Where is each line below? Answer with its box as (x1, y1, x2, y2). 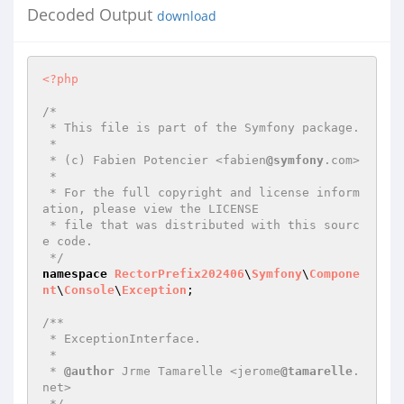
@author (64, 364, 115, 378)
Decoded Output (27, 4, 157, 25)
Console (64, 283, 115, 297)
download (157, 8, 216, 24)
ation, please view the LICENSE (42, 202, 259, 216)
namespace (42, 267, 107, 280)
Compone (309, 267, 360, 280)
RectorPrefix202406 (115, 267, 244, 280)
